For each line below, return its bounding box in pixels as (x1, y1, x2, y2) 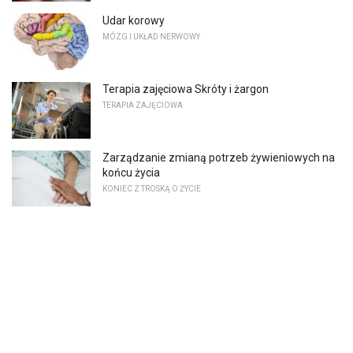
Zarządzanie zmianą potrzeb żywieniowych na (102, 150, 335, 164)
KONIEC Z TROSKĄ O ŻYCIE (102, 184, 201, 193)
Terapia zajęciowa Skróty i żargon (102, 82, 269, 95)
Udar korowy (102, 14, 165, 28)
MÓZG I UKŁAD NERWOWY (102, 32, 200, 42)
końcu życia (102, 165, 160, 179)
